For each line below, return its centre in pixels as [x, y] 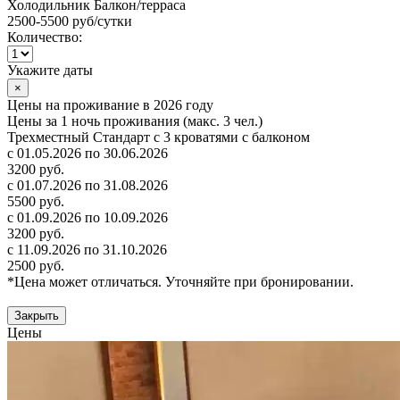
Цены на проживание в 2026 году [110, 104]
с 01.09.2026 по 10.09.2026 [87, 217]
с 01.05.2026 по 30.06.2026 [87, 153]
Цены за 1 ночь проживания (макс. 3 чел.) [135, 121]
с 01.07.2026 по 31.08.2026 [87, 185]
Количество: [45, 37]
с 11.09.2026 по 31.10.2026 [87, 249]
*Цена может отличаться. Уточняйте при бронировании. [180, 281]
